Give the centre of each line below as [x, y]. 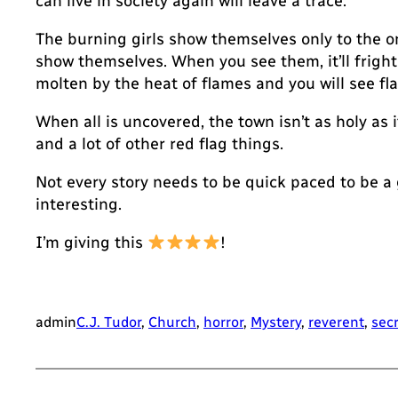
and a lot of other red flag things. [159, 144]
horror [223, 322]
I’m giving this [92, 243]
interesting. [79, 205]
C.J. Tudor [109, 322]
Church [172, 322]
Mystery [276, 322]
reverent [336, 322]
